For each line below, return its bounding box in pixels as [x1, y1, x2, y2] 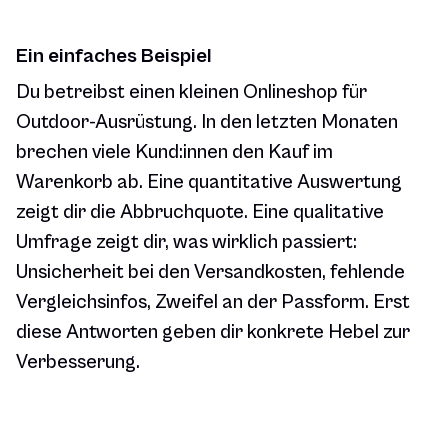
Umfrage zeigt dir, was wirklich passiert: [16, 231, 357, 255]
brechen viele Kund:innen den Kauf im [16, 141, 333, 165]
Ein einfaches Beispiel [16, 44, 212, 69]
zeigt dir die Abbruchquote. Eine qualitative [16, 201, 384, 225]
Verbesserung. [16, 351, 140, 375]
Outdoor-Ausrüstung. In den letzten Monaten [16, 111, 398, 135]
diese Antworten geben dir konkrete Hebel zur [16, 321, 410, 345]
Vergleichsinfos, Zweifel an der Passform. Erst [16, 291, 410, 315]
